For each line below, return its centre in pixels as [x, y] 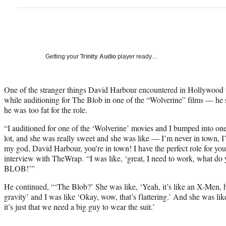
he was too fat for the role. [46, 109]
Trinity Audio [98, 56]
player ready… [137, 56]
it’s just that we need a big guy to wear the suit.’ [79, 206]
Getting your [63, 56]
